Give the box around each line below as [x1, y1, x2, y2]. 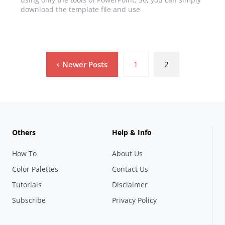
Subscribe [12, 195, 46, 205]
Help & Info [112, 127, 152, 137]
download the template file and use [20, 4, 140, 14]
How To [12, 148, 37, 158]
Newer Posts [62, 59, 107, 69]
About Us [112, 148, 143, 158]
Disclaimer [112, 179, 148, 189]
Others [12, 127, 36, 137]
